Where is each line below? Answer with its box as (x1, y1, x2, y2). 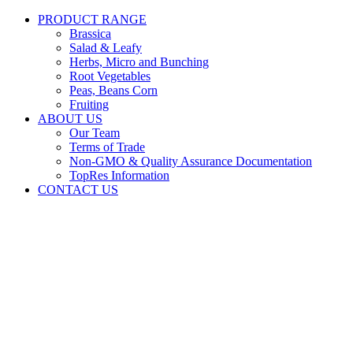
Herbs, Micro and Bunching (69, 55, 209, 69)
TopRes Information (69, 169, 169, 182)
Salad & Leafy (69, 41, 142, 54)
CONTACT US (38, 183, 118, 196)
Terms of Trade (69, 140, 145, 154)
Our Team (69, 126, 120, 139)
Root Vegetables (69, 69, 150, 83)
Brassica (69, 27, 111, 40)
